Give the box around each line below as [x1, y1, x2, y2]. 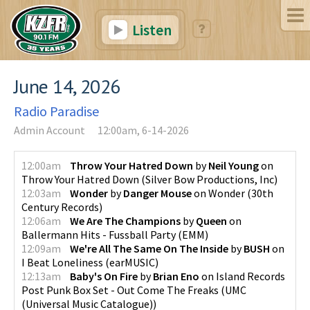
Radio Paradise [14, 102, 99, 120]
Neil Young [208, 158, 259, 172]
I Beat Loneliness [21, 255, 103, 269]
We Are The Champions [70, 213, 181, 228]
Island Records [216, 268, 285, 283]
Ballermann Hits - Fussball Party [21, 227, 176, 241]
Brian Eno [153, 268, 199, 283]
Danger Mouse [123, 185, 192, 200]
